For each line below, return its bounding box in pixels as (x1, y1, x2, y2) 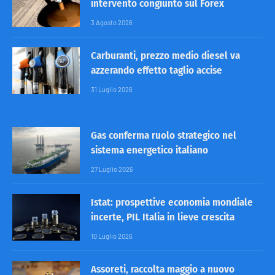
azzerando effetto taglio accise (91, 63, 222, 77)
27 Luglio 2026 (91, 165, 133, 173)
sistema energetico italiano (91, 143, 208, 157)
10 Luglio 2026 (91, 231, 133, 240)
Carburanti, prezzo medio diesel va (91, 48, 240, 62)
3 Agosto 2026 (91, 18, 133, 26)
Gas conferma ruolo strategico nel (91, 128, 236, 142)
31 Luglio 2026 (91, 85, 133, 93)
